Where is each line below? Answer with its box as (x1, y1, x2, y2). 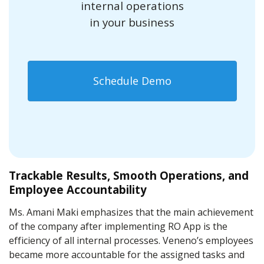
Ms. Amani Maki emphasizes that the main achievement (9, 205, 253, 219)
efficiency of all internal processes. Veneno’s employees (9, 233, 253, 247)
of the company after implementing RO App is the (9, 219, 227, 233)
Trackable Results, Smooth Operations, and (9, 167, 249, 183)
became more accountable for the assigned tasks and (9, 247, 245, 261)
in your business (90, 14, 174, 29)
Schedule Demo (93, 73, 171, 88)
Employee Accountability (9, 181, 147, 197)
